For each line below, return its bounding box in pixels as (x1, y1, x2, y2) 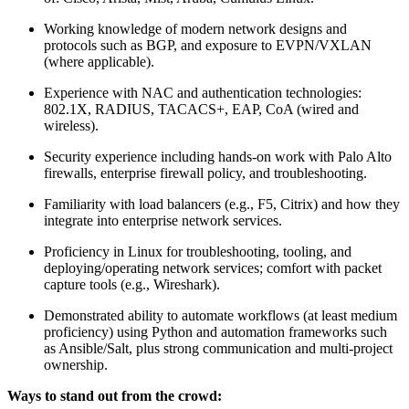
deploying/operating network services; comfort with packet (44, 259, 382, 276)
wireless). (44, 117, 99, 133)
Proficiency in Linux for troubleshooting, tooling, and (44, 243, 351, 259)
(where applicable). (44, 53, 154, 69)
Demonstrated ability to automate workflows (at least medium (44, 307, 397, 323)
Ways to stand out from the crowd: (7, 387, 222, 404)
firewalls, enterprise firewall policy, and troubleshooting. (44, 164, 367, 181)
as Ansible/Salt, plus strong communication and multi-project (44, 340, 393, 356)
